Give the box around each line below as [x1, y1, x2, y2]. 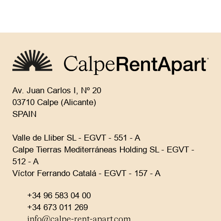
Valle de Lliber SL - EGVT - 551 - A [12, 133, 140, 143]
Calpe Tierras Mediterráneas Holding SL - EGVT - [12, 145, 194, 155]
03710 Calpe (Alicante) [12, 98, 96, 108]
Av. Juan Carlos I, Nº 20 [12, 86, 101, 96]
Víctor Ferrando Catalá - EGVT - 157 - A [12, 169, 160, 179]
